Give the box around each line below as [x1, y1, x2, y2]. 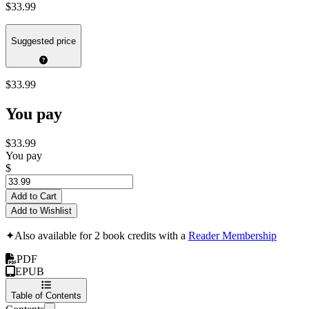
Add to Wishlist [11, 205, 72, 216]
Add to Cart [11, 190, 57, 201]
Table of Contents [11, 290, 81, 301]
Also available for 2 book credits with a [14, 229, 188, 241]
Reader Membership [188, 229, 277, 241]
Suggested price [11, 35, 76, 46]
